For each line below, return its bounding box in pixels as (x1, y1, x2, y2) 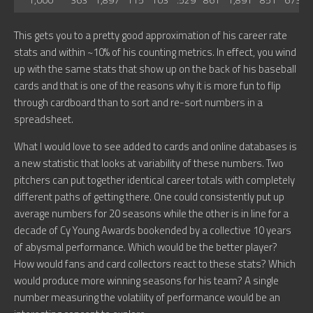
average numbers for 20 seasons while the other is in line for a (14, 205, 289, 222)
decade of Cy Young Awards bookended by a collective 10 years (14, 222, 291, 239)
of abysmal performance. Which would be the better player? (14, 239, 277, 256)
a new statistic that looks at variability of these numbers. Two (14, 155, 284, 172)
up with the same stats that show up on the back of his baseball (14, 61, 296, 78)
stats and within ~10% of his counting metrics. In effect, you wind (14, 44, 296, 61)
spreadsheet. (14, 111, 73, 128)
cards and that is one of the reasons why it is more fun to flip (14, 78, 281, 94)
